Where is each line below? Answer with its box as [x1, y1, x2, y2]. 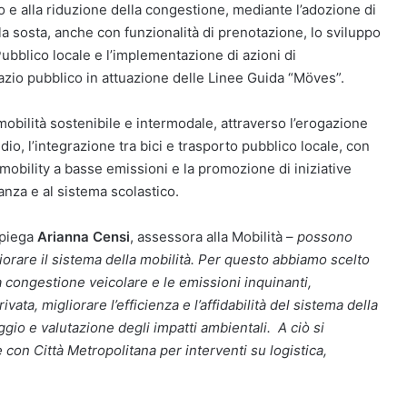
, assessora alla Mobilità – [130, 228, 297, 246]
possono [297, 228, 352, 246]
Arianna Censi [37, 228, 130, 246]
